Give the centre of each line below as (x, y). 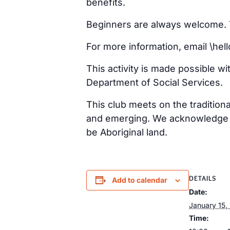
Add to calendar (139, 180)
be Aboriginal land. (127, 132)
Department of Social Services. (155, 82)
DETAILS (203, 178)
